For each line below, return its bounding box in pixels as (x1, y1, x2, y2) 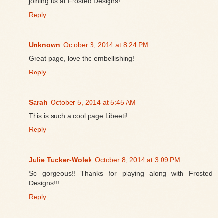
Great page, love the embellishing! (29, 54, 134, 62)
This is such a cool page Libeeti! (29, 111, 127, 120)
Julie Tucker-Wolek (29, 155, 92, 163)
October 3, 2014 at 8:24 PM (63, 40, 148, 49)
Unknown (29, 40, 60, 49)
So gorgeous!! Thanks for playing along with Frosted (29, 169, 213, 177)
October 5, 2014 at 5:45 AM (51, 98, 136, 106)
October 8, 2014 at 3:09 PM (95, 155, 180, 163)
